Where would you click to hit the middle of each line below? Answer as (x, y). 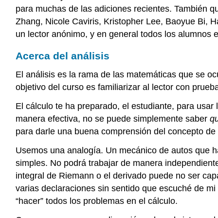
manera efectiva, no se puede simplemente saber (113, 118)
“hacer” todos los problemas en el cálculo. (97, 201)
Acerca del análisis (63, 56)
